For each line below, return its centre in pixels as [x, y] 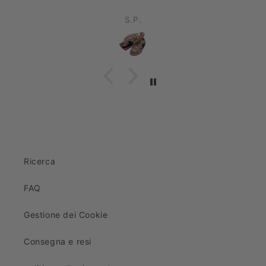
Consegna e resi [58, 241]
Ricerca [40, 161]
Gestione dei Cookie [66, 215]
